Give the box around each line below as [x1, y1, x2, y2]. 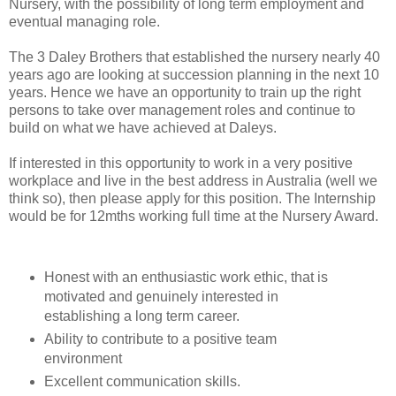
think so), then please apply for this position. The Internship [9, 190, 376, 206]
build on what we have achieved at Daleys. [9, 119, 277, 135]
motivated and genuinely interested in [43, 288, 278, 304]
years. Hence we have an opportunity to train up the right [9, 84, 361, 100]
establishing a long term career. [43, 308, 240, 324]
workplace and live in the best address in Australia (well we [9, 172, 377, 188]
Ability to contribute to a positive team [43, 331, 277, 346]
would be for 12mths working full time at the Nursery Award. [9, 208, 378, 224]
